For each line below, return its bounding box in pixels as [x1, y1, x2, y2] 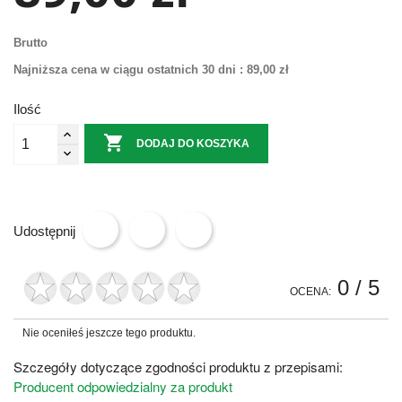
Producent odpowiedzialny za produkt [13, 376, 232, 396]
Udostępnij [13, 223, 75, 240]
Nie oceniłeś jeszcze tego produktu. [22, 326, 196, 339]
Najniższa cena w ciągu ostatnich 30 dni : [13, 62, 243, 76]
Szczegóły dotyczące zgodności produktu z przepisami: [13, 356, 343, 376]
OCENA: [290, 284, 331, 298]
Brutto [13, 35, 48, 49]
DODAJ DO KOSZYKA [136, 136, 250, 150]
